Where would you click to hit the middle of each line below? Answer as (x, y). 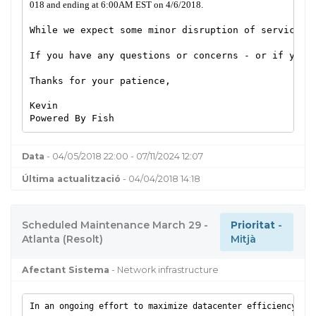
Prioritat (253, 225)
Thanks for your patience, (100, 81)
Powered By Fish (72, 119)
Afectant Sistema (66, 269)
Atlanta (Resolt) (62, 239)
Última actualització (71, 178)
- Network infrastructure (164, 269)
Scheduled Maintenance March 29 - (115, 225)
